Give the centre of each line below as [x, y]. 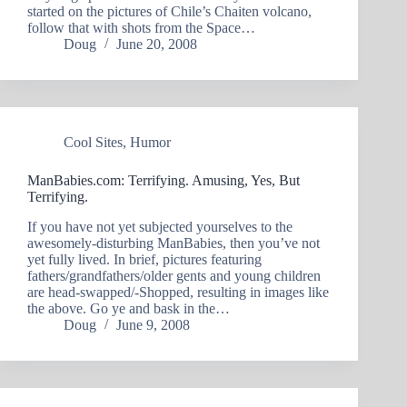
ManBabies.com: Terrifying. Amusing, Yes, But [164, 181]
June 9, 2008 [153, 325]
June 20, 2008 [157, 45]
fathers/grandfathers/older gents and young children [174, 276]
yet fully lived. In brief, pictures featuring [144, 260]
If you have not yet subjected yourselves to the [160, 227]
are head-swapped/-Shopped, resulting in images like [178, 293]
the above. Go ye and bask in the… [129, 309]
